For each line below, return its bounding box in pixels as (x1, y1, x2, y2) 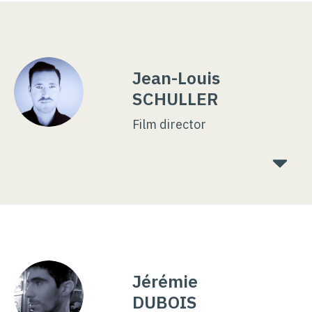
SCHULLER (132, 87, 219, 111)
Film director (132, 116, 206, 133)
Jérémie (132, 270, 198, 293)
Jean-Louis (132, 66, 220, 90)
